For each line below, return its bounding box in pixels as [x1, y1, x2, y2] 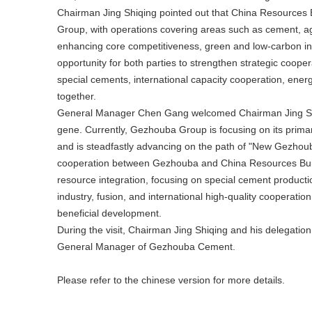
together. [57, 91, 96, 102]
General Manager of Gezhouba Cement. [57, 241, 235, 252]
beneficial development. [57, 208, 162, 219]
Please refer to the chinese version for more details [57, 274, 282, 286]
